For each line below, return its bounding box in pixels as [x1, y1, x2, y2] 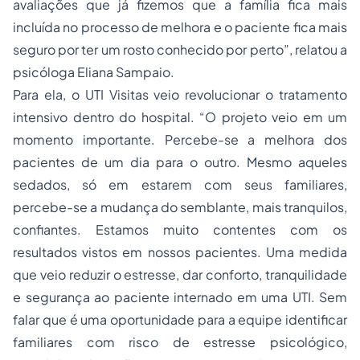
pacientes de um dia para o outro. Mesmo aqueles [13, 153, 347, 170]
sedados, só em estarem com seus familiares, [13, 176, 347, 193]
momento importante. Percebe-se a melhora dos [13, 131, 347, 148]
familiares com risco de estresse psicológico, [13, 333, 347, 350]
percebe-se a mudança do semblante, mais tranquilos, [13, 198, 347, 215]
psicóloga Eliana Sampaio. [13, 63, 174, 80]
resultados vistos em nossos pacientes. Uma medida [13, 243, 347, 260]
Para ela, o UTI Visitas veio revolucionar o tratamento [13, 86, 347, 103]
